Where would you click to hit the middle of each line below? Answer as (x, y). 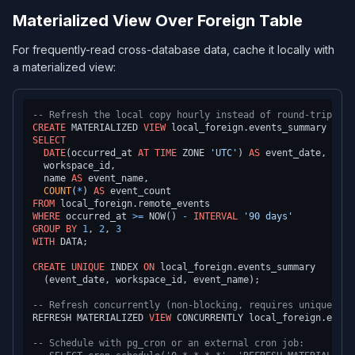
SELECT (49, 140)
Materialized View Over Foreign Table (158, 21)
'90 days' (268, 216)
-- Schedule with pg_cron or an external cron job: (168, 343)
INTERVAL (216, 216)
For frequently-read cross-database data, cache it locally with (174, 50)
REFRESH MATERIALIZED (91, 318)
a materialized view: (64, 67)
